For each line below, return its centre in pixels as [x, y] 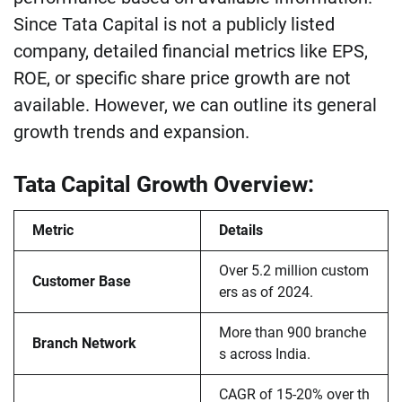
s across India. [265, 354]
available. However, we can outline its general [195, 105]
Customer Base [82, 281]
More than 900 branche [293, 332]
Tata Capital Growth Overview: [164, 184]
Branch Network [84, 343]
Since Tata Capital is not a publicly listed [174, 24]
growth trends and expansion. [131, 131]
